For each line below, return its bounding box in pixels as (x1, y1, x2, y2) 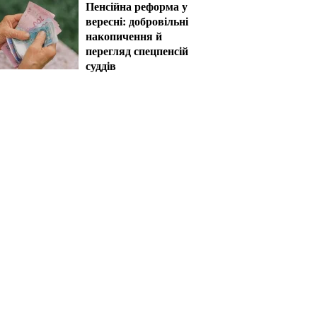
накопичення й (86, 28, 162, 44)
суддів (86, 57, 116, 74)
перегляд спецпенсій (86, 42, 188, 59)
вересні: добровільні (86, 13, 188, 29)
